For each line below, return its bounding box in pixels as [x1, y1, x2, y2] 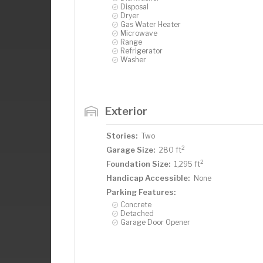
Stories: [106, 130, 137, 140]
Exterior [104, 104, 147, 117]
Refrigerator [120, 46, 163, 55]
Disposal [120, 2, 149, 11]
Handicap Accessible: [106, 173, 190, 183]
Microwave [120, 28, 157, 38]
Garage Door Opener [120, 217, 190, 227]
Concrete [120, 200, 151, 209]
